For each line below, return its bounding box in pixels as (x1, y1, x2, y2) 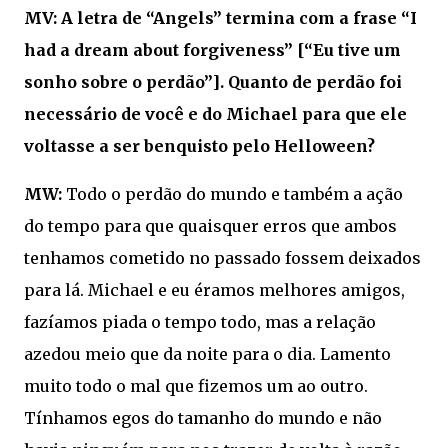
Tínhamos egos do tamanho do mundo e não (24, 408, 382, 429)
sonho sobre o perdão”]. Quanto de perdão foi (24, 72, 402, 93)
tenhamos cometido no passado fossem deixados (24, 248, 421, 269)
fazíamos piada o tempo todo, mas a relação (24, 312, 376, 333)
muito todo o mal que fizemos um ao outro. (24, 376, 368, 397)
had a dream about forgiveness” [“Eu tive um (24, 40, 401, 61)
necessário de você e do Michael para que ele (24, 104, 407, 125)
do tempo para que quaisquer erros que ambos (24, 216, 397, 237)
